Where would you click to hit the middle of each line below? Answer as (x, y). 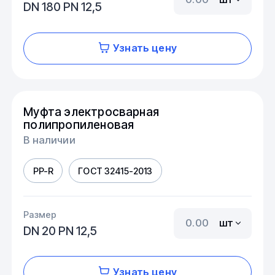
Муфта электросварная (91, 111)
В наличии (49, 140)
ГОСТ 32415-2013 (115, 171)
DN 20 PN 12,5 (60, 231)
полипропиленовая (79, 124)
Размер (40, 215)
